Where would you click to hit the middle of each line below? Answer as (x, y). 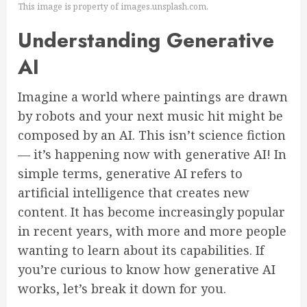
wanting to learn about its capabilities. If (141, 250)
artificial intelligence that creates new (134, 193)
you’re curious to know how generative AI (147, 270)
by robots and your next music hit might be (150, 116)
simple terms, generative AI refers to (130, 174)
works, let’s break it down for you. (122, 289)
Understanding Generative (146, 40)
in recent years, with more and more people (152, 231)
